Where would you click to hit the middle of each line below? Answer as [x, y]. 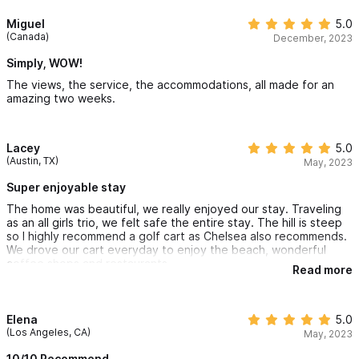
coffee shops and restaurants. [89, 263]
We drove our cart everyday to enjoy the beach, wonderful [166, 249]
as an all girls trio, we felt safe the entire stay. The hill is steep [174, 222]
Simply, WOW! [44, 63]
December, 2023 [313, 38]
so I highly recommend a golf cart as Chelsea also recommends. [177, 236]
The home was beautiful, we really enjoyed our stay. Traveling [174, 208]
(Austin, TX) [32, 160]
